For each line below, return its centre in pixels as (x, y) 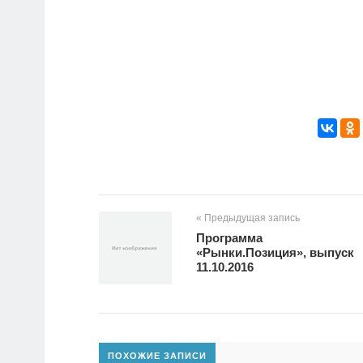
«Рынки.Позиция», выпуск (275, 253)
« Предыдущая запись (248, 218)
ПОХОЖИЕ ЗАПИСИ (157, 356)
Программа (229, 238)
